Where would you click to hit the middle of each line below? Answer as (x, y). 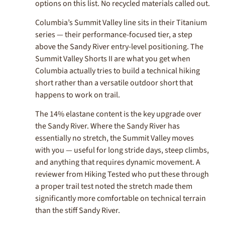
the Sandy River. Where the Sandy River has (107, 126)
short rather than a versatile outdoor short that (114, 83)
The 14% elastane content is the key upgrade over (118, 114)
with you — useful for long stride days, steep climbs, (122, 150)
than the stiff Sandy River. (78, 211)
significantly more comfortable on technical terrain (121, 199)
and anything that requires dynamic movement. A (118, 162)
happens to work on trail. (78, 95)
